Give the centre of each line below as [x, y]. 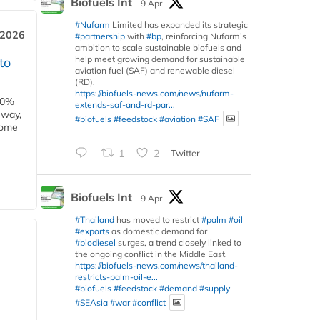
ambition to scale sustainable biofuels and [158, 47]
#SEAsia [91, 302]
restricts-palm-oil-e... [116, 277]
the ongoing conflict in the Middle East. [151, 254]
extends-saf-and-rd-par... [125, 104]
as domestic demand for [158, 231]
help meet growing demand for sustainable [160, 59]
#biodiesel [95, 243]
